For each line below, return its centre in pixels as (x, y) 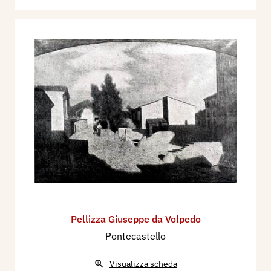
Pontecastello (135, 236)
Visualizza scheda (143, 263)
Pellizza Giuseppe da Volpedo (135, 219)
